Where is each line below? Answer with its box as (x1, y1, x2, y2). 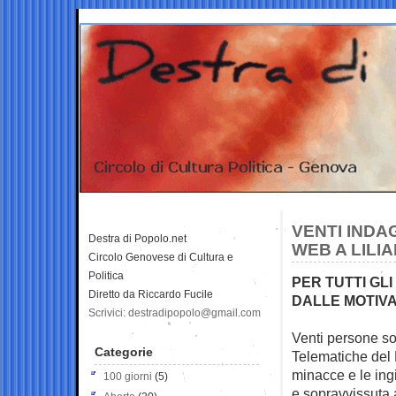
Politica (88, 269, 124, 282)
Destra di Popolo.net (88, 232, 187, 245)
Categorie (95, 344, 153, 359)
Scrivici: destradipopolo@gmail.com (88, 306, 261, 319)
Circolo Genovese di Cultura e (88, 250, 233, 263)
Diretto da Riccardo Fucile (88, 287, 213, 301)
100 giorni (103, 369, 152, 383)
